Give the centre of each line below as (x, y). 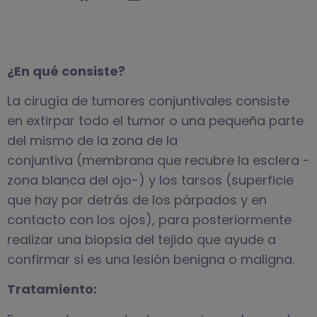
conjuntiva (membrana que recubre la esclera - (158, 160)
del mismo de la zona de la (92, 140)
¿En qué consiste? (66, 71)
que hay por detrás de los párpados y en (137, 200)
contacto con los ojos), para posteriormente (149, 219)
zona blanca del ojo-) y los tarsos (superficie (150, 180)
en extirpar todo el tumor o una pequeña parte (155, 120)
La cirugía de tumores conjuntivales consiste (148, 100)
